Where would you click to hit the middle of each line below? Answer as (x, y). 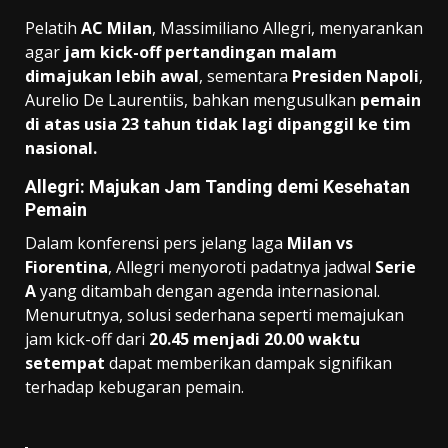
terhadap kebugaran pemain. (134, 386)
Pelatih (53, 27)
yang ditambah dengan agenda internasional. (208, 290)
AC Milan (116, 27)
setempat (65, 362)
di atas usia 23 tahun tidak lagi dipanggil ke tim (218, 123)
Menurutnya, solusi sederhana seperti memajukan (214, 314)
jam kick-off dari (87, 338)
